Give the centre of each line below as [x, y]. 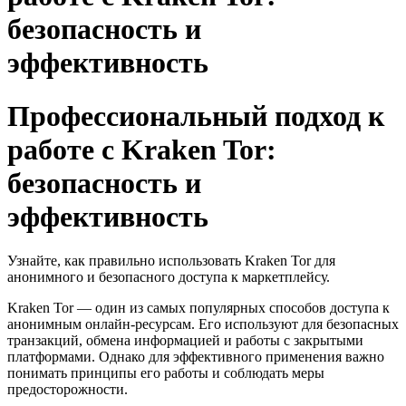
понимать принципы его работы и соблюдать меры [166, 373]
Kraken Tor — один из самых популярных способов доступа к [198, 308]
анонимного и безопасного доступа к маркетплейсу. [169, 277]
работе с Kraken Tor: [142, 149]
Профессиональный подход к [196, 116]
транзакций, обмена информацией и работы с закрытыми [185, 341]
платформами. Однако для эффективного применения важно [196, 357]
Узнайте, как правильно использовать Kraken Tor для [171, 261]
